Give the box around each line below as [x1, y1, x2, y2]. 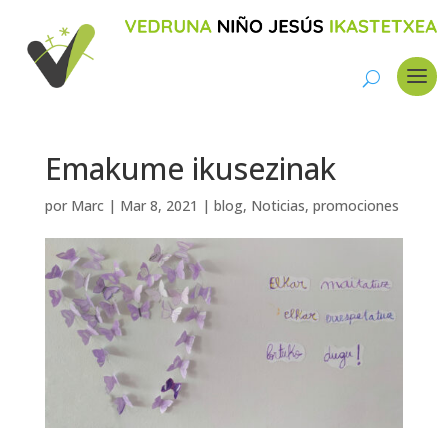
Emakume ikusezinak [44, 148, 336, 189]
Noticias [250, 196, 305, 215]
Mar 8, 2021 [119, 196, 198, 215]
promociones [312, 196, 399, 215]
